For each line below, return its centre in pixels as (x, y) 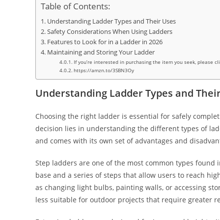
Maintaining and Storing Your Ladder (101, 52)
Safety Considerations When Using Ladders (110, 31)
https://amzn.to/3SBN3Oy (104, 70)
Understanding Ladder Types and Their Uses (111, 21)
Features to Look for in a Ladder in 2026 (105, 42)
